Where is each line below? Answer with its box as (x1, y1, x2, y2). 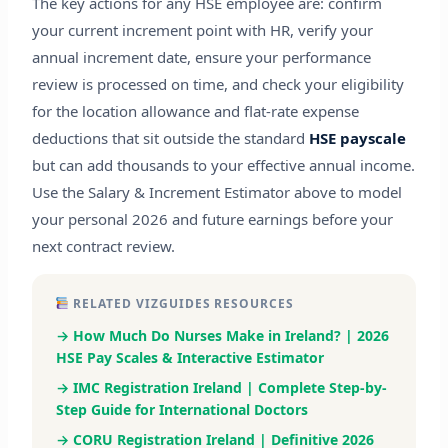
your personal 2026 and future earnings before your (31, 209, 393, 230)
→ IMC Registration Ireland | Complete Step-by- (55, 378, 387, 398)
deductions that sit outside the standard (31, 128, 309, 149)
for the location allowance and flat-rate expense (31, 101, 359, 122)
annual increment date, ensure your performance (31, 47, 371, 68)
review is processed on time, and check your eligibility (31, 74, 404, 95)
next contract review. (31, 236, 175, 257)
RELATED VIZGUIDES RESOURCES (69, 295, 295, 313)
